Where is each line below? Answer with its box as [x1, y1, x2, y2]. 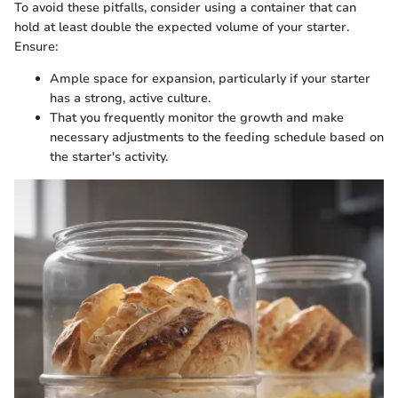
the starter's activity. [50, 147, 168, 165]
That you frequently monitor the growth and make [50, 108, 344, 126]
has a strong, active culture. [50, 89, 211, 107]
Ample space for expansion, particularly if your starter [50, 69, 370, 87]
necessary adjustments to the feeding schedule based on [50, 128, 384, 146]
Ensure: [14, 37, 58, 55]
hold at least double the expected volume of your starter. [14, 18, 349, 36]
